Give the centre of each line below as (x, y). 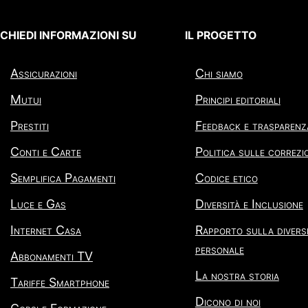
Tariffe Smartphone (60, 283)
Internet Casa (46, 230)
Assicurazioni (44, 74)
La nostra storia (237, 276)
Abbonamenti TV (52, 256)
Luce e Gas (38, 204)
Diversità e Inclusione (249, 204)
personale (219, 250)
